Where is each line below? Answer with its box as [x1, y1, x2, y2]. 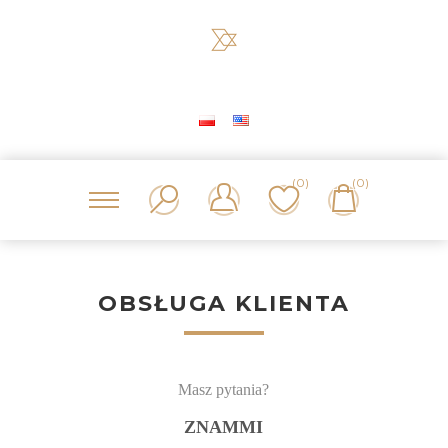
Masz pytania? [178, 381, 270, 398]
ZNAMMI [184, 417, 264, 437]
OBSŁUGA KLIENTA [97, 290, 350, 317]
